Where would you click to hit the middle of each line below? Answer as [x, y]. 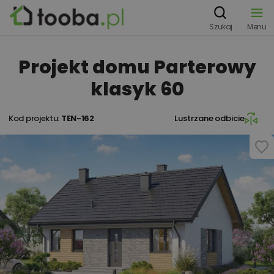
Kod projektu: [35, 118]
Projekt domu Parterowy [137, 67]
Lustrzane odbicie [209, 118]
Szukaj [221, 27]
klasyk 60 [137, 89]
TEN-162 [77, 118]
